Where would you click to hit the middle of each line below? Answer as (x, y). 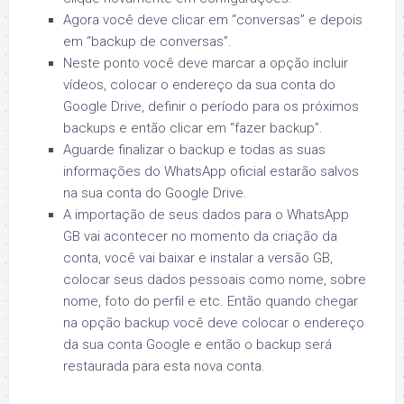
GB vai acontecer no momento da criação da (200, 236)
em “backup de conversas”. (147, 41)
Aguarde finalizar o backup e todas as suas (194, 149)
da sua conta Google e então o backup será (197, 344)
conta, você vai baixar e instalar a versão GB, (198, 257)
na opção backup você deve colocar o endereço (214, 322)
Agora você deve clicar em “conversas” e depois (213, 19)
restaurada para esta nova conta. (164, 366)
